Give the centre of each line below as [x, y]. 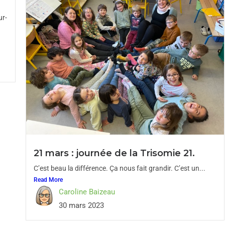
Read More [48, 180]
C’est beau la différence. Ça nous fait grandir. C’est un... [119, 168]
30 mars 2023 [81, 205]
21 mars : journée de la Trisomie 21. [114, 153]
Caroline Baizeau [87, 192]
